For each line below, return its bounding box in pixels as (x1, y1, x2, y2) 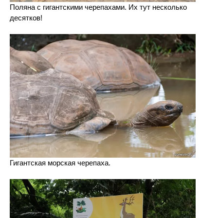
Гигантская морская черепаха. (10, 158, 110, 167)
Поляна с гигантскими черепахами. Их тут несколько (10, 2, 187, 11)
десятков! (10, 13, 42, 22)
